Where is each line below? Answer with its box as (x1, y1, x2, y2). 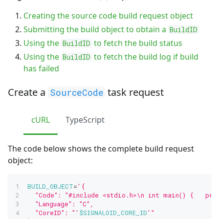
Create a (8, 85, 48, 99)
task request (105, 85, 164, 99)
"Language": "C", (27, 199, 94, 208)
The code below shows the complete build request (8, 143, 194, 154)
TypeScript (66, 114, 105, 125)
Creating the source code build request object (23, 10, 193, 21)
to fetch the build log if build (91, 51, 198, 62)
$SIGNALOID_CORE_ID (79, 208, 147, 217)
